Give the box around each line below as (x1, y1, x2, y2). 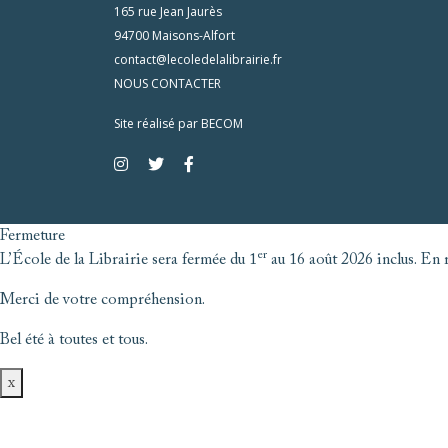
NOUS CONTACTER (114, 75, 221, 92)
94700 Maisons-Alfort (114, 27, 235, 44)
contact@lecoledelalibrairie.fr (114, 51, 282, 68)
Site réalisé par (114, 115, 201, 132)
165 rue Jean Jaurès (114, 3, 222, 20)
